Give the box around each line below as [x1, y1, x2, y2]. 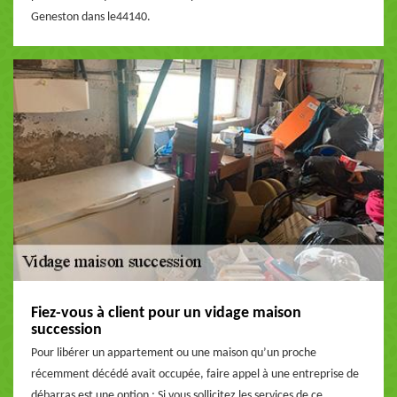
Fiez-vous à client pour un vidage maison [31, 305, 301, 322]
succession [31, 322, 102, 339]
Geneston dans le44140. [31, 11, 151, 24]
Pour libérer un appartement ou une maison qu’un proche [31, 346, 316, 360]
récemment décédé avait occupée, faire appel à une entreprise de [31, 368, 359, 381]
